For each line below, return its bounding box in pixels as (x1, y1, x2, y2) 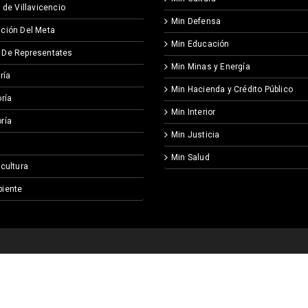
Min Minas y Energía (171, 62, 250, 72)
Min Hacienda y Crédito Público (171, 85, 293, 95)
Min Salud (171, 153, 210, 163)
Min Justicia (171, 130, 220, 140)
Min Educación (171, 39, 230, 49)
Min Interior (171, 107, 216, 118)
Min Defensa (171, 16, 221, 27)
